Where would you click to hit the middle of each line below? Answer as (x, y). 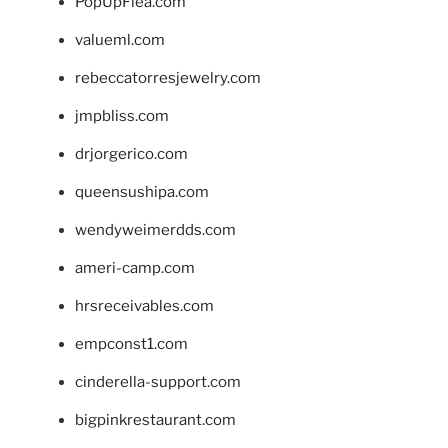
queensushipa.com (142, 191)
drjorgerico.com (131, 153)
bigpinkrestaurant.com (155, 419)
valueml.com (120, 39)
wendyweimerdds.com (155, 229)
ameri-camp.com (135, 267)
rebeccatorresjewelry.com (168, 77)
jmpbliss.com (122, 115)
